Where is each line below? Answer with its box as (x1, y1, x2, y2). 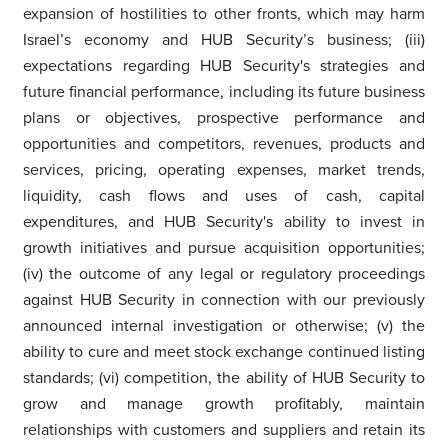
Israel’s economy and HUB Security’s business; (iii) (22, 29, 426, 50)
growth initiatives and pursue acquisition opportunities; (22, 237, 426, 258)
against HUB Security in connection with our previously (22, 289, 426, 310)
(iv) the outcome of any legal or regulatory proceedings (22, 263, 426, 284)
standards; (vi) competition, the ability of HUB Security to (22, 367, 426, 388)
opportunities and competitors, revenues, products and (22, 133, 426, 154)
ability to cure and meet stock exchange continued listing (22, 341, 426, 362)
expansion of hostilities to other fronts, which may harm (22, 3, 426, 24)
